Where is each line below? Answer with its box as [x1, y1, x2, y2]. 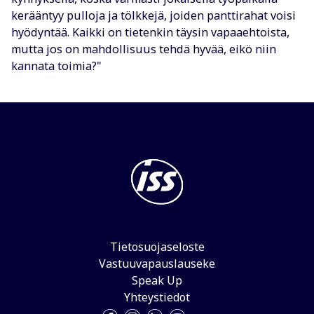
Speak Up [132, 273, 182, 289]
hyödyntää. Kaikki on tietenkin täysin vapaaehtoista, [11, 25, 289, 41]
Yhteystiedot [124, 289, 190, 306]
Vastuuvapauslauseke [99, 256, 215, 272]
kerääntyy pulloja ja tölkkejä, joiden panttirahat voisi [11, 8, 296, 24]
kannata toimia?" [11, 58, 102, 74]
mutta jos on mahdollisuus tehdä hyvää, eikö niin [11, 41, 276, 57]
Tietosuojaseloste [109, 239, 205, 255]
